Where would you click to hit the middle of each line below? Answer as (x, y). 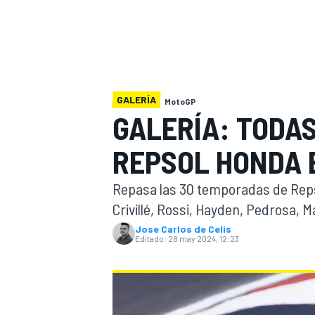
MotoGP (180, 101)
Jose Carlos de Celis (183, 229)
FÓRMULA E (275, 247)
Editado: (151, 238)
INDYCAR (130, 39)
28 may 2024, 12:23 (204, 238)
